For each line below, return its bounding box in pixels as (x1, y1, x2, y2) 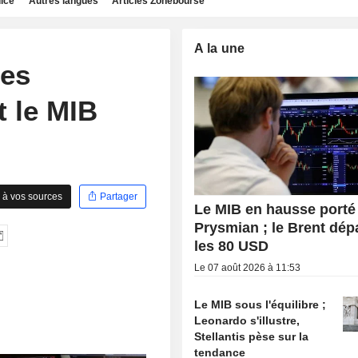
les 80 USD (194, 238, 269, 255)
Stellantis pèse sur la (194, 330, 309, 344)
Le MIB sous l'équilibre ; (194, 298, 327, 312)
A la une (194, 42, 245, 55)
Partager (97, 190, 138, 202)
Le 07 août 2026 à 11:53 (194, 262, 301, 274)
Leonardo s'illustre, (194, 314, 300, 328)
